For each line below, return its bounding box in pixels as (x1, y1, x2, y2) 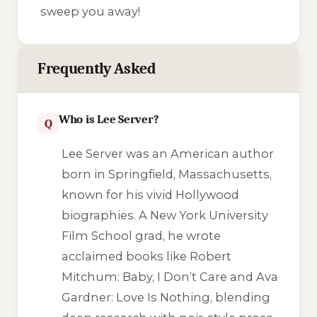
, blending (209, 289, 270, 304)
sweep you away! (40, 4, 140, 19)
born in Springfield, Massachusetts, (61, 166, 272, 181)
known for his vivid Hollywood (61, 187, 239, 202)
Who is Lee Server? (59, 113, 159, 127)
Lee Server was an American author (61, 146, 274, 161)
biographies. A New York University (61, 207, 268, 222)
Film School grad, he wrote (61, 228, 221, 243)
